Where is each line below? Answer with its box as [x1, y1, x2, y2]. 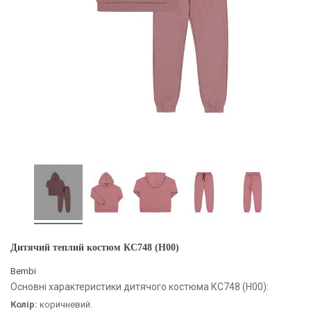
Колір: [10, 299, 37, 310]
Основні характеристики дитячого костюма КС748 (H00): [10, 280, 269, 292]
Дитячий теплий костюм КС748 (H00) [10, 242, 179, 253]
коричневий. [37, 299, 92, 310]
